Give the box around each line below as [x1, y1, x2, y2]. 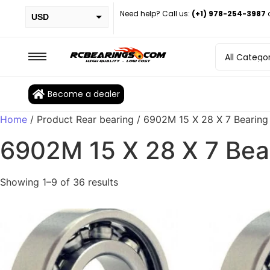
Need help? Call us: [119, 8, 190, 19]
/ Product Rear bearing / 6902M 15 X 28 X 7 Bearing [27, 113, 268, 125]
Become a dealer [48, 88, 120, 100]
